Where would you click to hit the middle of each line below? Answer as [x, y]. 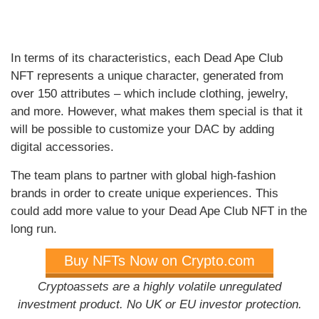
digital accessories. [62, 147]
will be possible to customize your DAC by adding [142, 129]
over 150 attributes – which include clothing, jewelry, [150, 93]
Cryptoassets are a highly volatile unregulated [159, 286]
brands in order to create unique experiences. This [145, 193]
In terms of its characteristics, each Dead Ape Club [147, 58]
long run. [34, 229]
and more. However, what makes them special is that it [157, 111]
